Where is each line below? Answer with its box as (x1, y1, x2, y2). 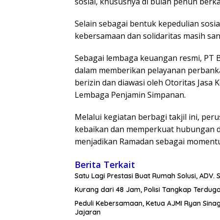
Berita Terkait (75, 159, 135, 171)
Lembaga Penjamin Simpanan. (75, 89, 186, 101)
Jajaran (75, 208, 101, 217)
